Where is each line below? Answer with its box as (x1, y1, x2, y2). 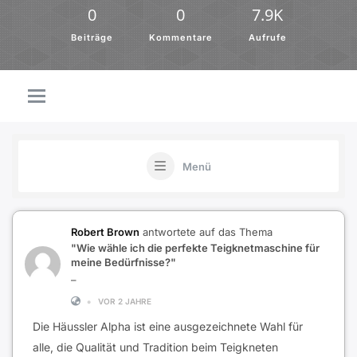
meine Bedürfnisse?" (71, 256, 176, 269)
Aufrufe (248, 32, 287, 43)
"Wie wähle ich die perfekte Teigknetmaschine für (71, 241, 320, 254)
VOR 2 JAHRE (98, 296, 151, 306)
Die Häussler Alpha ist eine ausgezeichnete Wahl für (33, 320, 303, 333)
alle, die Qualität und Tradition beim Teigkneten (33, 340, 278, 354)
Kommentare (148, 32, 213, 43)
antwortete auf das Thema (139, 226, 273, 238)
